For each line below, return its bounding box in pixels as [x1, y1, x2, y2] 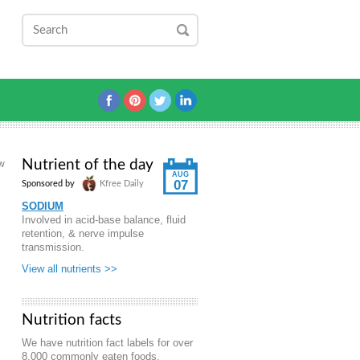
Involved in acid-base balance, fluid [22, 214, 186, 226]
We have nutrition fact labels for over [22, 337, 193, 349]
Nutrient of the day [22, 157, 153, 173]
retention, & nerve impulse [22, 227, 144, 239]
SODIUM [22, 200, 63, 212]
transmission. [22, 241, 84, 253]
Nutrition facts [22, 313, 121, 328]
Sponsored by [22, 179, 77, 188]
